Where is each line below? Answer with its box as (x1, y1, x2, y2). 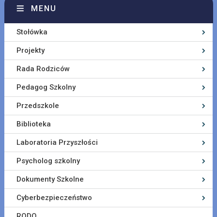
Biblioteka (16, 120, 51, 128)
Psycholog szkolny (16, 156, 80, 165)
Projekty (16, 46, 45, 55)
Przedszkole (16, 101, 59, 110)
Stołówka (16, 28, 47, 36)
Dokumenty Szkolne (16, 175, 84, 184)
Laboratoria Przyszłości (16, 138, 98, 147)
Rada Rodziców (16, 64, 70, 73)
